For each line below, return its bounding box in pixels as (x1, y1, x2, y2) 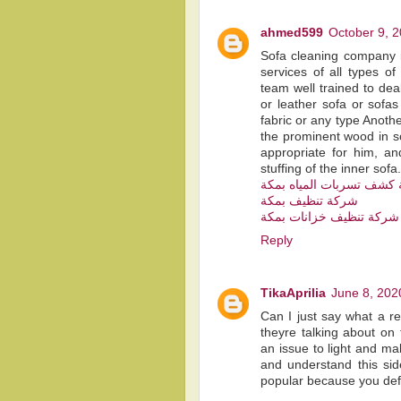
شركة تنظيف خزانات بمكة (260, 210, 399, 225)
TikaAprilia (260, 286, 326, 301)
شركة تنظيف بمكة (260, 194, 358, 209)
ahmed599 (260, 26, 323, 40)
